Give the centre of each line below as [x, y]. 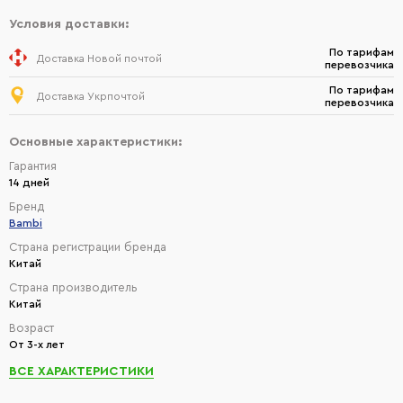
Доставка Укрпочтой [91, 96]
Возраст [31, 328]
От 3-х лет [37, 345]
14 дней [29, 183]
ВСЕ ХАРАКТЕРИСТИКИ [81, 372]
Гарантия [33, 166]
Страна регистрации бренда [88, 247]
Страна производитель [73, 287]
